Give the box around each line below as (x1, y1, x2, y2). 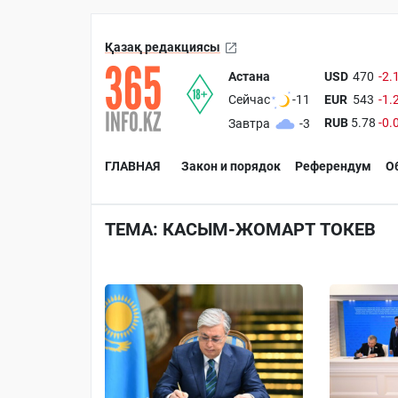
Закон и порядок (181, 158, 281, 173)
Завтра (228, 116, 271, 131)
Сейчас (228, 92, 271, 107)
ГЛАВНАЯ (105, 158, 160, 173)
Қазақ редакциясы (105, 40, 220, 54)
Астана (228, 69, 271, 84)
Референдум (295, 158, 371, 173)
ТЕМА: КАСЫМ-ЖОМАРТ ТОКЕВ (105, 218, 376, 240)
